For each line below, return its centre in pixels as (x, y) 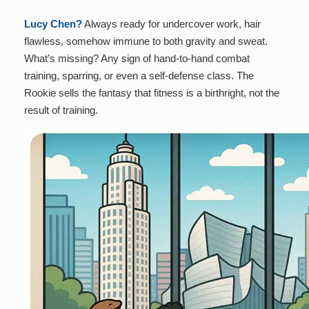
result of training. (61, 110)
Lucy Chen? (53, 24)
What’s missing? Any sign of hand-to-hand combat (137, 58)
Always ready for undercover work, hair (171, 24)
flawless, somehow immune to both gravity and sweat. (146, 41)
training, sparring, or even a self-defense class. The (139, 76)
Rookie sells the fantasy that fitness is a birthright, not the (152, 93)
